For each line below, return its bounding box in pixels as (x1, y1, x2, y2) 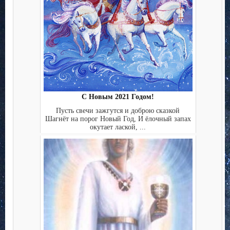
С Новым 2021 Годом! (82, 93, 154, 101)
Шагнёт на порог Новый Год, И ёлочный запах (45, 114, 191, 123)
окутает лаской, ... (90, 123, 146, 131)
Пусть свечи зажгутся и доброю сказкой (56, 106, 180, 114)
